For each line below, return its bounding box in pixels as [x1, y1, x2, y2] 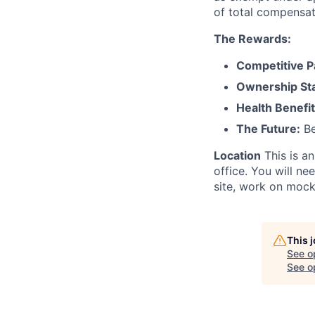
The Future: [236, 121, 300, 136]
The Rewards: [214, 31, 291, 46]
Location [214, 148, 261, 162]
